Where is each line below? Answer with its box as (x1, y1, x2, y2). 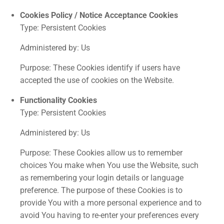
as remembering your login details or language (20, 173, 183, 182)
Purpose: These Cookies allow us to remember (20, 148, 182, 157)
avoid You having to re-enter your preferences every (20, 210, 199, 220)
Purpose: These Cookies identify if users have (20, 63, 180, 72)
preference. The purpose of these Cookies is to (20, 185, 182, 195)
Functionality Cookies (20, 95, 97, 105)
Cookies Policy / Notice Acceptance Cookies (20, 10, 178, 20)
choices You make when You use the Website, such (20, 160, 198, 170)
